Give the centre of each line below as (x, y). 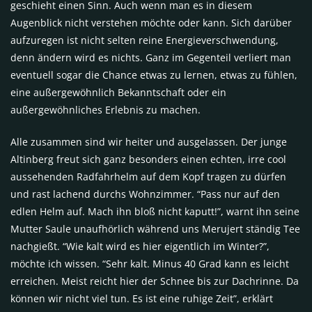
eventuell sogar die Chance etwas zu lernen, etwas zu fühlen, (154, 75)
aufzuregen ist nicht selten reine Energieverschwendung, (145, 40)
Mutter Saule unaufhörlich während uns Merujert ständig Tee (155, 228)
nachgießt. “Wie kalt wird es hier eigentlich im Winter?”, (140, 246)
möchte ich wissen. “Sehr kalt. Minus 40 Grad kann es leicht (150, 263)
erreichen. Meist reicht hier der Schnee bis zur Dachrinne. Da (155, 281)
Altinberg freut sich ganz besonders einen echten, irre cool (148, 159)
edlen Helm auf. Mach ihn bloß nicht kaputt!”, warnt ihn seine (155, 211)
